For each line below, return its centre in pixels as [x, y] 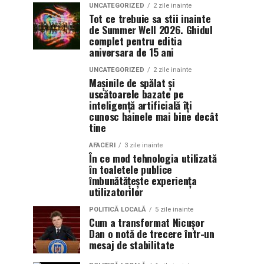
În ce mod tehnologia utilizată [153, 158]
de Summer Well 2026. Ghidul [151, 29]
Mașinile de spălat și [132, 82]
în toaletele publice [131, 169]
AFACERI [102, 145]
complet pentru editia [136, 41]
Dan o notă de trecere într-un [152, 233]
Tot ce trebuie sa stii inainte [150, 18]
